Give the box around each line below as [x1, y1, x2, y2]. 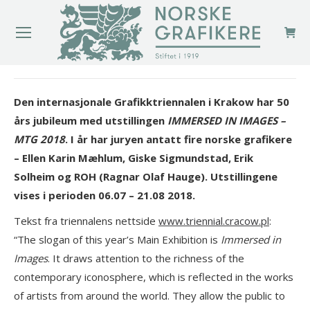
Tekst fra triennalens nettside [14, 214, 158, 228]
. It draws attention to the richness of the [48, 251, 244, 266]
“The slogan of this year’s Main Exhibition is [14, 232, 221, 247]
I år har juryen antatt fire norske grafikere [71, 132, 292, 147]
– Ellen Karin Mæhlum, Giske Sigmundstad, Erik [14, 151, 253, 165]
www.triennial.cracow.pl [158, 214, 269, 228]
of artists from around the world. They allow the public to [14, 289, 285, 303]
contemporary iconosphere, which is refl [14, 270, 205, 284]
